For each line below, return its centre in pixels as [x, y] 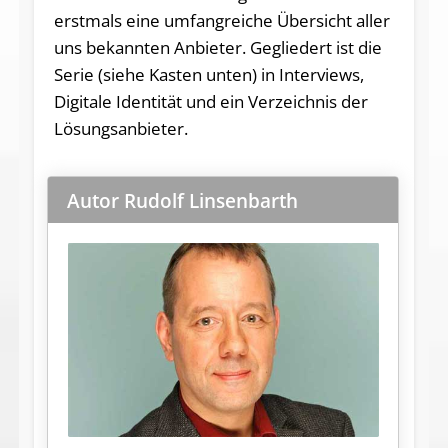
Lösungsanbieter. [120, 129]
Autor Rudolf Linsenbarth [182, 200]
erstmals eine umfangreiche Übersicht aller [221, 21]
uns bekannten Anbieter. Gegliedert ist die [217, 48]
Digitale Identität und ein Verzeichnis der [210, 102]
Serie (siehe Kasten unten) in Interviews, [208, 75]
